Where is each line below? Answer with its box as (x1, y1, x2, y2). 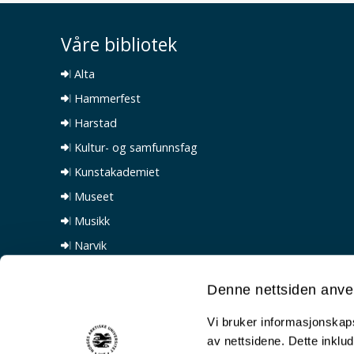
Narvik (71, 238, 107, 253)
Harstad (71, 115, 117, 130)
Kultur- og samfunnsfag (71, 140, 198, 155)
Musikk (71, 213, 110, 228)
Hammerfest (71, 91, 141, 106)
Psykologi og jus (71, 287, 160, 302)
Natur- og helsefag (71, 262, 173, 277)
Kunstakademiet (71, 164, 160, 179)
